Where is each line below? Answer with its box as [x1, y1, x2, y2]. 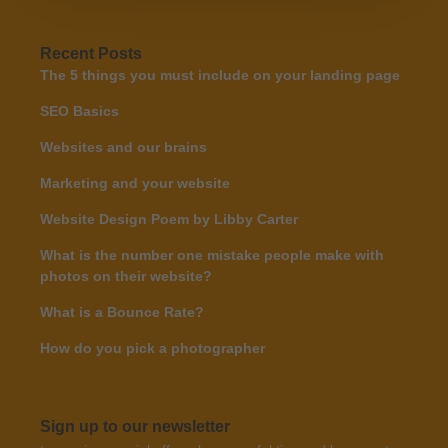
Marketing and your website [40, 175, 230, 191]
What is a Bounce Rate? [40, 304, 204, 320]
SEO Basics [40, 103, 119, 119]
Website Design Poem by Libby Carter [40, 211, 298, 227]
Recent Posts [40, 45, 142, 62]
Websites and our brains [40, 139, 207, 155]
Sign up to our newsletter [40, 418, 230, 436]
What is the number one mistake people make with [40, 247, 384, 263]
